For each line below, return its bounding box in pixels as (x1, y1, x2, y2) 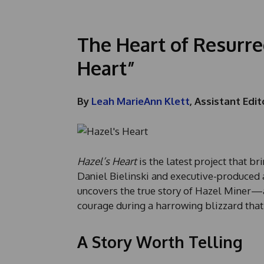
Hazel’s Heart (77, 155, 137, 168)
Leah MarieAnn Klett (91, 95, 190, 108)
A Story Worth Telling (77, 232, 243, 252)
